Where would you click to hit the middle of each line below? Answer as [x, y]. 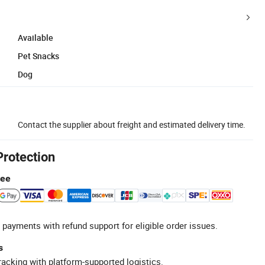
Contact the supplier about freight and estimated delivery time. [132, 124]
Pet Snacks [38, 56]
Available [35, 37]
